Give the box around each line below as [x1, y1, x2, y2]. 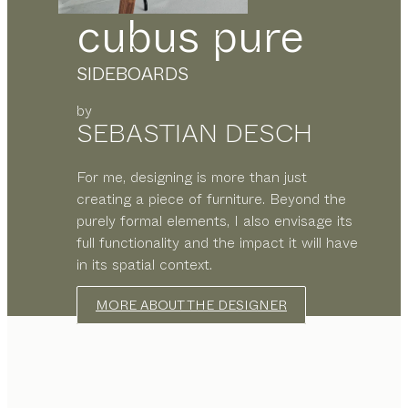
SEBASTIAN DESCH [76, 114, 312, 152]
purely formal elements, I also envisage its [76, 209, 352, 231]
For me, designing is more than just [76, 166, 307, 188]
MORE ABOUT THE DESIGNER [96, 295, 287, 314]
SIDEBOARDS [76, 60, 189, 87]
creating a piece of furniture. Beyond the [76, 188, 346, 209]
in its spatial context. [76, 253, 212, 275]
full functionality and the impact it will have [76, 231, 358, 253]
